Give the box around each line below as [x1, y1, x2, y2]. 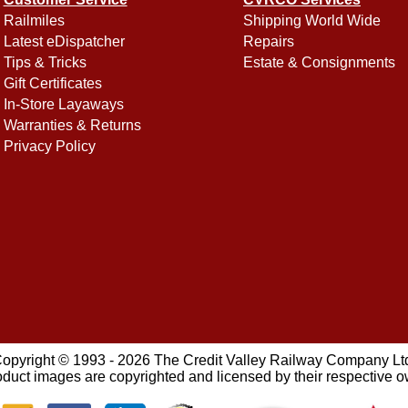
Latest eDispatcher [3, 34, 125, 50]
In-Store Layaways [3, 97, 124, 113]
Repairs [243, 34, 294, 50]
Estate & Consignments [243, 55, 395, 71]
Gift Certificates [3, 76, 102, 92]
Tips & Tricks [3, 55, 87, 71]
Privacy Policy [3, 138, 96, 155]
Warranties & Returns [3, 117, 141, 134]
